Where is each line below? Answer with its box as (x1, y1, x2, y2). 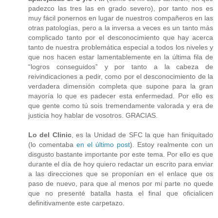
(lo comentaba (28, 140, 76, 148)
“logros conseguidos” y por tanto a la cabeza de (28, 62, 213, 71)
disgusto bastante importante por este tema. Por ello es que (28, 150, 213, 158)
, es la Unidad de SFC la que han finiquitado (71, 130, 214, 139)
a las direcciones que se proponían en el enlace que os (28, 169, 213, 178)
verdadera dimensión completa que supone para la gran (28, 82, 213, 90)
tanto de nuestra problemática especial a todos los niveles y (28, 43, 213, 51)
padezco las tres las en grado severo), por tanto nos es (28, 4, 213, 12)
